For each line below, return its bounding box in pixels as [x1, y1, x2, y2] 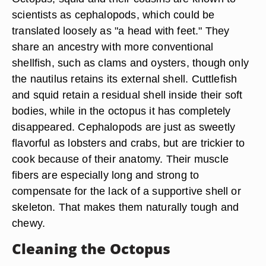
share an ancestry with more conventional [12, 40, 214, 53]
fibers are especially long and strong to [12, 169, 199, 181]
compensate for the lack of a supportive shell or [12, 185, 241, 197]
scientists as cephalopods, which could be [12, 8, 215, 21]
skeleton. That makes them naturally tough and [12, 201, 239, 213]
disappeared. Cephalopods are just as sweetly [12, 121, 236, 133]
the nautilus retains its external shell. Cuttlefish [12, 72, 237, 85]
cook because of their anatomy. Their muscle [12, 153, 229, 165]
